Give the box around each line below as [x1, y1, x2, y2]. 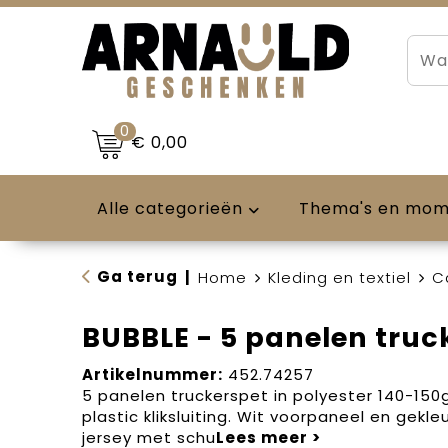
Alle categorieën [96, 197, 243, 220]
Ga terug [96, 266, 178, 287]
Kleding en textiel [267, 267, 411, 288]
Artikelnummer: [81, 364, 223, 385]
